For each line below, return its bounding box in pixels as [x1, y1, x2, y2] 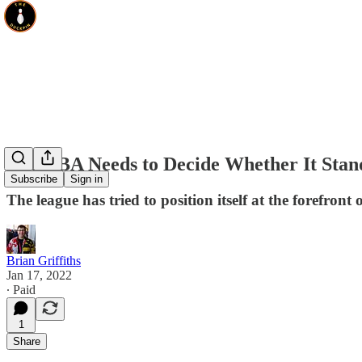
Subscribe [11, 173, 57, 186]
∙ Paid [6, 282, 36, 297]
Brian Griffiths [6, 253, 81, 267]
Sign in [70, 173, 103, 186]
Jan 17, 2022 [6, 267, 72, 282]
